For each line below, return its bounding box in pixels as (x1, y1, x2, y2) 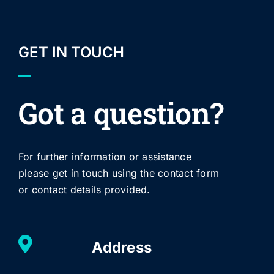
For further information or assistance (18, 150, 191, 163)
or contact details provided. (18, 183, 150, 196)
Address (92, 239, 152, 256)
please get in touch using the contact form (18, 167, 220, 179)
